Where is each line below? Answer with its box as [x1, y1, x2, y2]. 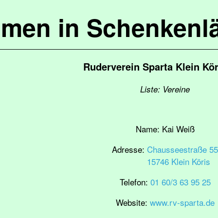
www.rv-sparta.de [149, 196, 215, 208]
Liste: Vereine [140, 83, 190, 95]
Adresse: [112, 143, 147, 155]
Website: [115, 196, 150, 208]
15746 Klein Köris [147, 155, 210, 167]
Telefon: [119, 176, 150, 188]
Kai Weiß [162, 123, 195, 135]
